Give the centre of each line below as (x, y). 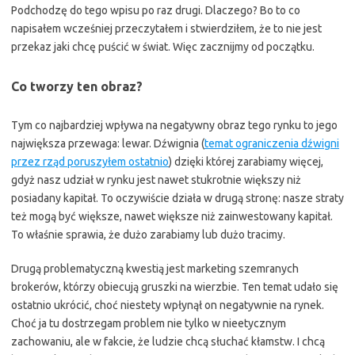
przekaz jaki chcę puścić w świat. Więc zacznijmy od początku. (163, 47)
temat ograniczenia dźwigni (272, 143)
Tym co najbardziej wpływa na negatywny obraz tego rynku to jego (174, 125)
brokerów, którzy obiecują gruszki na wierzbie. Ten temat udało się (175, 287)
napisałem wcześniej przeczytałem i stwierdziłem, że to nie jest (166, 29)
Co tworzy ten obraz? (77, 86)
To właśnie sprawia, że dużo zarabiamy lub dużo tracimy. (148, 235)
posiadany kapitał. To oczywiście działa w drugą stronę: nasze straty (177, 198)
